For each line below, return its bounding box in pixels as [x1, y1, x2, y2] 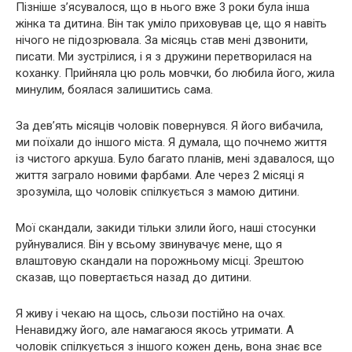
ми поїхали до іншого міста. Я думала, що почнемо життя [16, 135, 327, 150]
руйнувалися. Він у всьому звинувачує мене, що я [16, 237, 282, 252]
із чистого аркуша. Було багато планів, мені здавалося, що [16, 152, 335, 167]
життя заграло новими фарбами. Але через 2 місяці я [16, 168, 304, 183]
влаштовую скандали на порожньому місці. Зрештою [16, 254, 304, 269]
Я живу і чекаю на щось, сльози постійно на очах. [16, 306, 285, 321]
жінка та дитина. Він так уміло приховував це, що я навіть [16, 16, 327, 31]
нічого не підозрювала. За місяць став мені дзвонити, [16, 33, 308, 48]
